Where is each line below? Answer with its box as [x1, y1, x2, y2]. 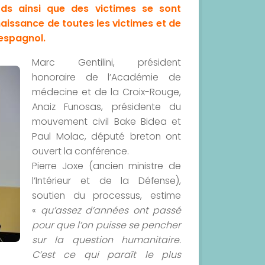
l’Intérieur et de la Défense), [32, 173, 181, 188]
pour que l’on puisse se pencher [32, 218, 181, 232]
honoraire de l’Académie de [32, 70, 181, 84]
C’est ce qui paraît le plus [32, 247, 181, 261]
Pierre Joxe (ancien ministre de [32, 159, 181, 173]
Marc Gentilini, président [32, 55, 181, 69]
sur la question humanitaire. [32, 232, 181, 247]
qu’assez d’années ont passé [40, 203, 181, 217]
